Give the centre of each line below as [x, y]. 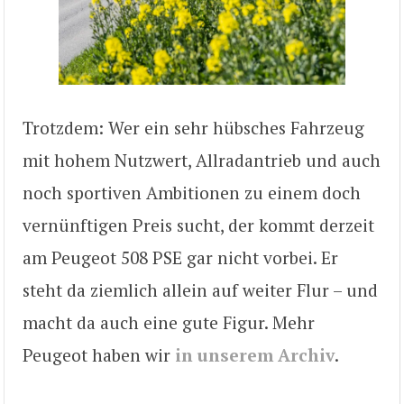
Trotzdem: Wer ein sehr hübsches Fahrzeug [193, 128]
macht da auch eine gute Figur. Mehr [169, 323]
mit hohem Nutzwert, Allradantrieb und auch [202, 161]
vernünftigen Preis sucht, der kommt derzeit [198, 225]
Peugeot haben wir [99, 355]
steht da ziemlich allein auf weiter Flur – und [200, 290]
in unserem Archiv [255, 355]
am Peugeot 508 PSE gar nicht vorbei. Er [180, 258]
